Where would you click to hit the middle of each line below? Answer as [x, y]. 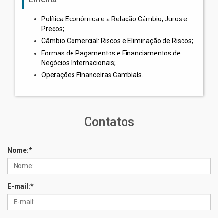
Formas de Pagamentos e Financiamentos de [111, 53]
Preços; [53, 29]
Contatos [109, 122]
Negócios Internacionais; [79, 63]
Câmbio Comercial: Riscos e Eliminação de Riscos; [117, 41]
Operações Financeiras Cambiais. [92, 75]
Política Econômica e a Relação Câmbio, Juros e [114, 19]
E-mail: [19, 186]
